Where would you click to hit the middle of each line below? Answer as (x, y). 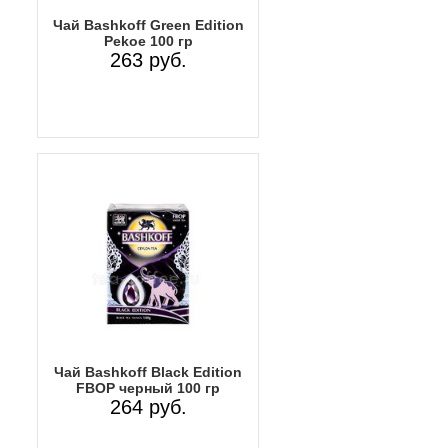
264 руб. (148, 406)
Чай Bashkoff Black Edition (148, 371)
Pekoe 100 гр (148, 40)
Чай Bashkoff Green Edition (148, 24)
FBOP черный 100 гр (148, 387)
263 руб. (148, 59)
